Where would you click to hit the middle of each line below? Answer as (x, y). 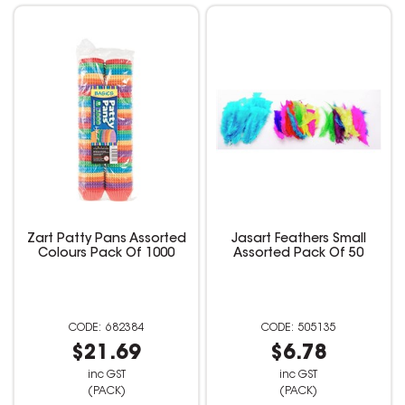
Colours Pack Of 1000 (107, 254)
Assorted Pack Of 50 (299, 254)
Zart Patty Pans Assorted (106, 240)
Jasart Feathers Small (298, 240)
